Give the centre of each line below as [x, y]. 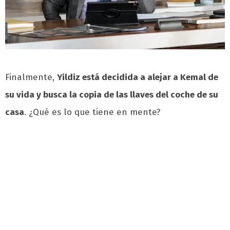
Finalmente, [31, 77]
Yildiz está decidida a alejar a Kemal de [138, 77]
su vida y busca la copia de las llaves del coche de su [112, 94]
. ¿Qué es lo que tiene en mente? [92, 112]
